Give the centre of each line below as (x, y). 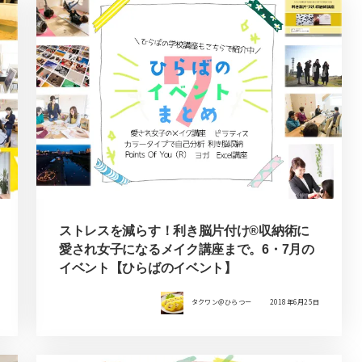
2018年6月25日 (295, 301)
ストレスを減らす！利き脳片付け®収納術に (184, 231)
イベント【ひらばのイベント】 (147, 268)
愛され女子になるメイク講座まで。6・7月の (186, 250)
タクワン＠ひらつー (221, 301)
